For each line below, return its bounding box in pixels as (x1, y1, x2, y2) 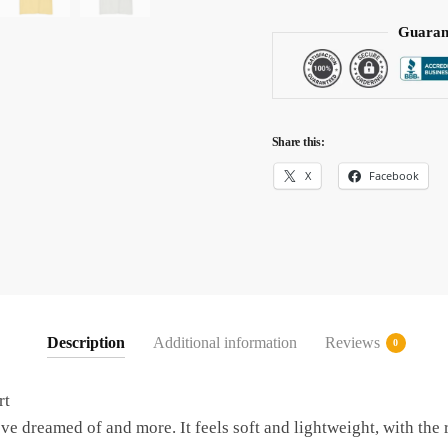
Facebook (369, 168, 419, 184)
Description (46, 334, 125, 352)
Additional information (152, 334, 297, 352)
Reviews (324, 334, 380, 352)
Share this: (271, 134, 325, 149)
